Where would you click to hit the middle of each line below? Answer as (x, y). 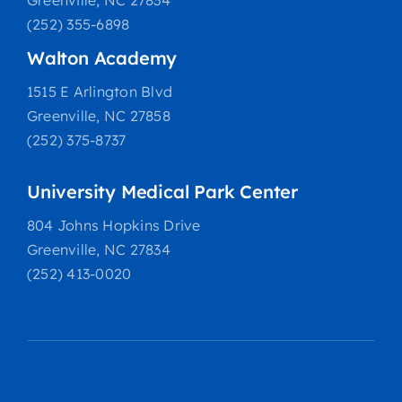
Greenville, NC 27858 (98, 116)
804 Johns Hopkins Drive (114, 225)
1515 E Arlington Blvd (100, 92)
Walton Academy (102, 58)
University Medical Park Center (162, 192)
